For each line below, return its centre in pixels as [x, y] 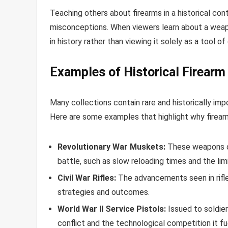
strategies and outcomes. [104, 192]
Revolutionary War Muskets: [111, 147]
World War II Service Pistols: [112, 209]
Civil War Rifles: [87, 178]
